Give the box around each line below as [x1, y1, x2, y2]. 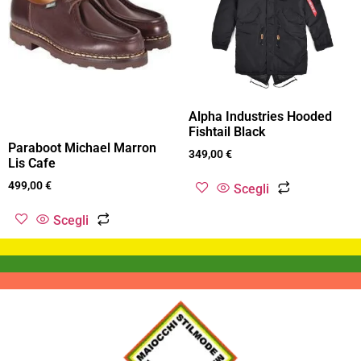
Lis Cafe [8, 155, 56, 171]
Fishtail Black [189, 123, 265, 139]
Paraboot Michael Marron [8, 139, 156, 156]
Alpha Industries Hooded [189, 108, 332, 124]
